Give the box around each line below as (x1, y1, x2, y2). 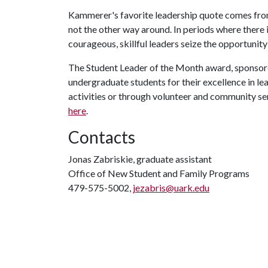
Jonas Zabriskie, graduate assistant (68, 153, 212, 165)
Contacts (68, 127, 135, 147)
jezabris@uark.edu (133, 182, 209, 193)
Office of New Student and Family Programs (68, 167, 249, 179)
